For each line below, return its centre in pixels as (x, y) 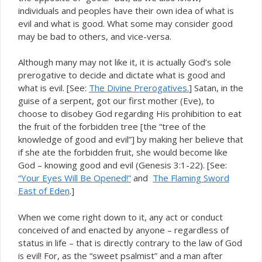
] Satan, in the (216, 88)
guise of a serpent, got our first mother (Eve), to (116, 101)
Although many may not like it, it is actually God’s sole (125, 62)
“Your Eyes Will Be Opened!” (75, 178)
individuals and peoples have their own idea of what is (126, 10)
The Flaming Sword (191, 178)
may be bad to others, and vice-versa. (95, 36)
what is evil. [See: (54, 88)
